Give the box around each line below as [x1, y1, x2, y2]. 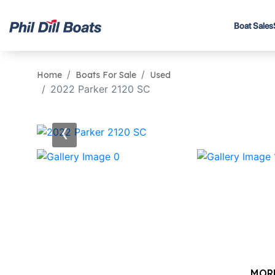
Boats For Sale [76, 69, 136, 80]
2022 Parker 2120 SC [50, 83, 150, 95]
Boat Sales [233, 20, 273, 31]
